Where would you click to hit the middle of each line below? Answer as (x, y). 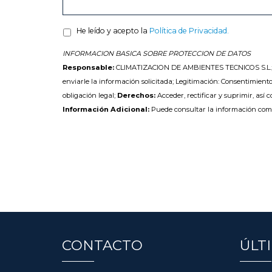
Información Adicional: (106, 109)
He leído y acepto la (113, 30)
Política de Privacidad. (189, 30)
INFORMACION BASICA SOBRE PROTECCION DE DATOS (157, 53)
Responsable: (89, 67)
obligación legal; (90, 95)
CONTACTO (102, 246)
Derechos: (136, 95)
